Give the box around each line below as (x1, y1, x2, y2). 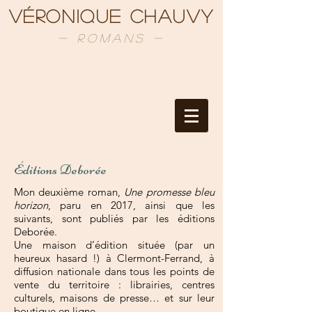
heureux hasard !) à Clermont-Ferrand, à (14, 251, 214, 265)
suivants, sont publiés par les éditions (14, 212, 214, 225)
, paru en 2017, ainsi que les (48, 198, 214, 212)
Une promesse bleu (124, 185, 215, 198)
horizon (14, 198, 48, 212)
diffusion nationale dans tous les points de (14, 265, 214, 278)
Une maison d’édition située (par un (14, 238, 214, 251)
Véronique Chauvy (8, 7, 214, 24)
